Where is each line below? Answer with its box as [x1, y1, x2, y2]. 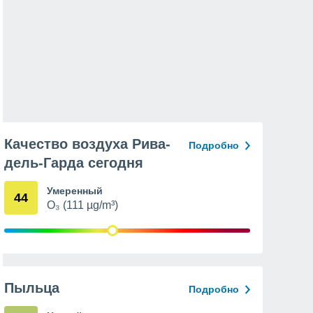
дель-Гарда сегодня [4, 155, 143, 170]
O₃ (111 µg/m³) [47, 199, 118, 211]
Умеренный [47, 185, 103, 196]
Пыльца [4, 280, 59, 296]
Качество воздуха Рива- [4, 136, 170, 152]
